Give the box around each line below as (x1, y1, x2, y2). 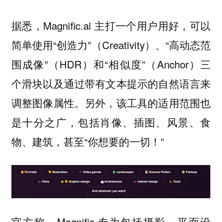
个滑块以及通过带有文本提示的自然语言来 (11, 76, 211, 91)
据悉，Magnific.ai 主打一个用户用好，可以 (11, 18, 211, 33)
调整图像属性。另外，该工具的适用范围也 (11, 95, 211, 111)
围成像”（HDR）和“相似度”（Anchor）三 (11, 56, 211, 72)
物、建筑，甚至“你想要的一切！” (11, 134, 164, 149)
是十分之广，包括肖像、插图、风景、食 (11, 114, 211, 130)
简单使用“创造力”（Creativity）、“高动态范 (11, 37, 211, 53)
